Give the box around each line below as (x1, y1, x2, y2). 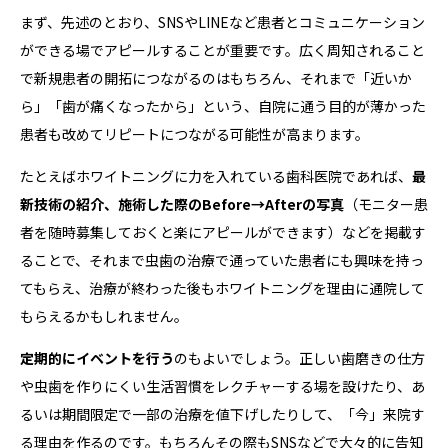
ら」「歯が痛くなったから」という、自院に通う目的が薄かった (20, 96, 426, 117)
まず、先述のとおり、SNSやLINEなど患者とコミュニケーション (20, 12, 425, 33)
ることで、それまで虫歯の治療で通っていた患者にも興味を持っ (20, 250, 424, 271)
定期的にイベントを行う (20, 348, 174, 369)
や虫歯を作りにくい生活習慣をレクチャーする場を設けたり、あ (20, 376, 425, 397)
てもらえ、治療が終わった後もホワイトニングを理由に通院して (20, 278, 425, 299)
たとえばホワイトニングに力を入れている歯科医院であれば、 (20, 166, 412, 187)
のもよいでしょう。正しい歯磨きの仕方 (174, 348, 425, 369)
